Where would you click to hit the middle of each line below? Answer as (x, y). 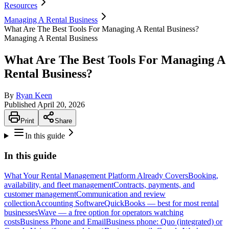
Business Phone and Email (63, 221)
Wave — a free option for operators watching (111, 212)
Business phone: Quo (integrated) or (164, 221)
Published (21, 105)
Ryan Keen (34, 96)
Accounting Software (70, 203)
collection (20, 203)
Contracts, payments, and (154, 185)
